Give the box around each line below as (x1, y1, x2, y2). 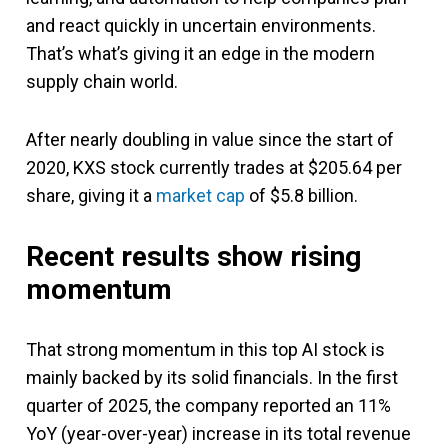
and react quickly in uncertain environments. (26, 15, 376, 37)
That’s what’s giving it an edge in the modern (26, 43, 375, 65)
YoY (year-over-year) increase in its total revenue (26, 423, 411, 445)
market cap (156, 185, 245, 207)
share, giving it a (26, 185, 156, 207)
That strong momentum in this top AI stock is (26, 339, 385, 361)
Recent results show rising (26, 240, 361, 274)
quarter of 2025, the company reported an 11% (26, 395, 391, 417)
